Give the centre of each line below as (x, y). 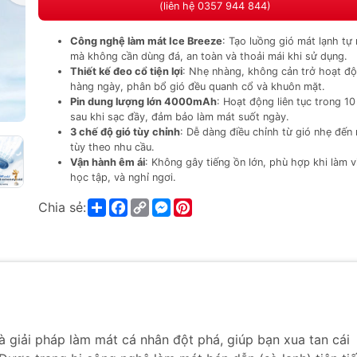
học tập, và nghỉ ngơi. (123, 177)
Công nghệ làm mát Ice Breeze (146, 41)
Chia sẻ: (62, 207)
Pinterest (219, 204)
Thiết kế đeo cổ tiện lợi (126, 71)
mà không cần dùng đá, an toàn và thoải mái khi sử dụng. (209, 56)
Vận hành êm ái (108, 162)
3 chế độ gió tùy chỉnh (125, 132)
